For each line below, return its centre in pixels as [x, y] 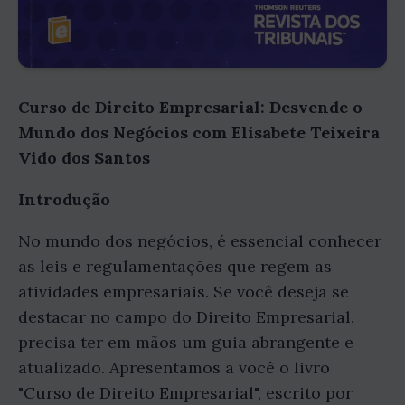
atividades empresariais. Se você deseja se [184, 291]
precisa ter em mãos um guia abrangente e [186, 342]
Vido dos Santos [84, 157]
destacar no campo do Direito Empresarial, [186, 316]
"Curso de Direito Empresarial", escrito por [185, 392]
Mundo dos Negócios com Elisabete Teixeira [199, 132]
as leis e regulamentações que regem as [175, 266]
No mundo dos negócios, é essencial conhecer [200, 240]
